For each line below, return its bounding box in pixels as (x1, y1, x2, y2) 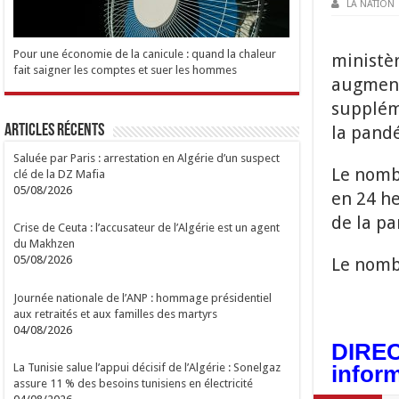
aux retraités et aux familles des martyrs (13, 306, 218, 321)
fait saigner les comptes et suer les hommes (13, 62, 238, 77)
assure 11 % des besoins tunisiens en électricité (13, 377, 254, 391)
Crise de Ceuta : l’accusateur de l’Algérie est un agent (13, 221, 281, 235)
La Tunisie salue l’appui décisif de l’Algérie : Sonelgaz (13, 361, 281, 375)
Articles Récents (4, 121, 105, 140)
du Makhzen (13, 237, 76, 251)
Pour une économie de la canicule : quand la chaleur (13, 46, 277, 61)
